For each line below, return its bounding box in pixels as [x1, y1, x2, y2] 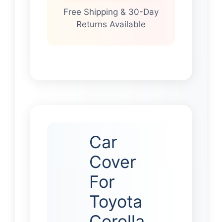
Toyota [89, 191, 142, 212]
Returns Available [76, 19, 146, 30]
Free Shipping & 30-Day [63, 7, 159, 17]
